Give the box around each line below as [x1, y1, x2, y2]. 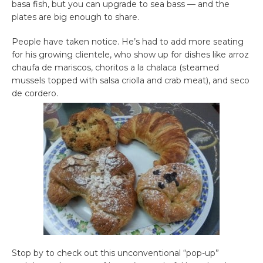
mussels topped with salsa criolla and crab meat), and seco [12, 75, 249, 86]
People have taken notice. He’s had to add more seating [12, 36, 244, 48]
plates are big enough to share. [12, 12, 139, 23]
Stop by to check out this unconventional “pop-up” [12, 248, 219, 259]
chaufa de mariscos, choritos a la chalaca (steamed [12, 62, 219, 73]
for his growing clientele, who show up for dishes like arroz [12, 49, 249, 60]
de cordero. [12, 88, 58, 99]
